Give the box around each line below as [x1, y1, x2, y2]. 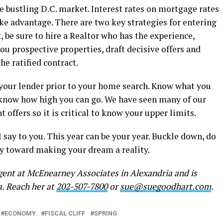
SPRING [94, 210, 117, 217]
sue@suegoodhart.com [120, 181, 211, 192]
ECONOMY [4, 210, 36, 217]
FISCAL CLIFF [45, 210, 85, 217]
